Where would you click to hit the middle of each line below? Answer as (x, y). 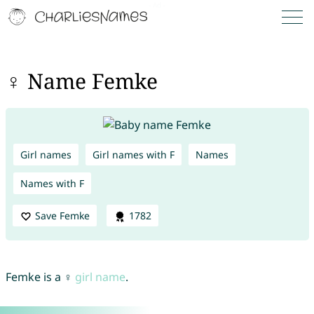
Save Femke (62, 215)
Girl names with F (133, 154)
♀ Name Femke (81, 81)
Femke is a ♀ (40, 277)
